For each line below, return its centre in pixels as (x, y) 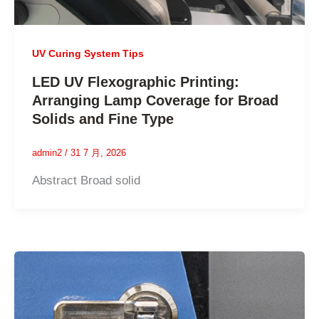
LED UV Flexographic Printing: (136, 82)
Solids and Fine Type (103, 119)
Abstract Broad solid (87, 180)
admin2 (49, 153)
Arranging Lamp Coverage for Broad (156, 101)
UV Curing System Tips (88, 53)
